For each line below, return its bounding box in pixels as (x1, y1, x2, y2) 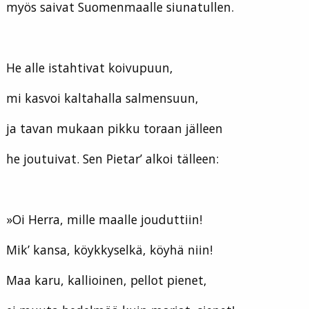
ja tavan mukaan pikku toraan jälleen (6, 120, 223, 137)
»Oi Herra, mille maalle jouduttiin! (6, 211, 202, 228)
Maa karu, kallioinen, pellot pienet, (6, 272, 207, 289)
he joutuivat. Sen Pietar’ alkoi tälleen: (6, 150, 219, 168)
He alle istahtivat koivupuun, (6, 59, 173, 77)
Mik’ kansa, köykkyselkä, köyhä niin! (6, 241, 212, 259)
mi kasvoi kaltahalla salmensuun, (6, 90, 199, 107)
